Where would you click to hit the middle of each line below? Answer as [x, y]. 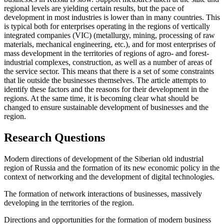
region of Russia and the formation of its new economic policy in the [112, 167]
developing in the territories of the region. [69, 202]
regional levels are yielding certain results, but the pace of [94, 8]
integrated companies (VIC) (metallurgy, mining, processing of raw [109, 35]
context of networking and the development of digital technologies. [109, 176]
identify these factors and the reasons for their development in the [106, 89]
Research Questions [54, 137]
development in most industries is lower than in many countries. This [112, 17]
